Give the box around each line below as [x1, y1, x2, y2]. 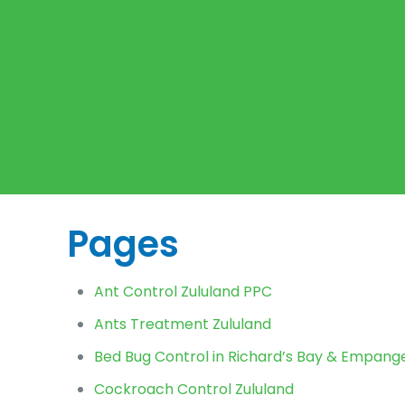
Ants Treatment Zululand [94, 314, 272, 334]
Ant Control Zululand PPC [94, 281, 273, 302]
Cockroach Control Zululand [94, 379, 295, 400]
